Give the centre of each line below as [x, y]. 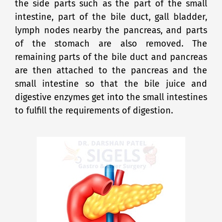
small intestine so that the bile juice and [111, 83]
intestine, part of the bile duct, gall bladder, [111, 17]
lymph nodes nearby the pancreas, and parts [111, 30]
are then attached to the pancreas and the [111, 70]
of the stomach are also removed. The [111, 43]
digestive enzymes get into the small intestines [111, 97]
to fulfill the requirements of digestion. [95, 110]
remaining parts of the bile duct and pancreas [111, 57]
